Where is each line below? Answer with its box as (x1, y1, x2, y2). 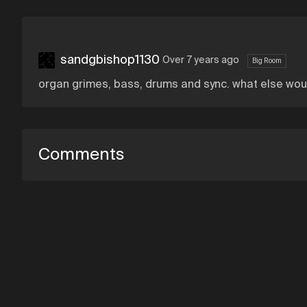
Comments (38, 147, 124, 163)
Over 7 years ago (162, 56, 239, 65)
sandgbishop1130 (60, 54, 160, 66)
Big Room (252, 58, 282, 64)
